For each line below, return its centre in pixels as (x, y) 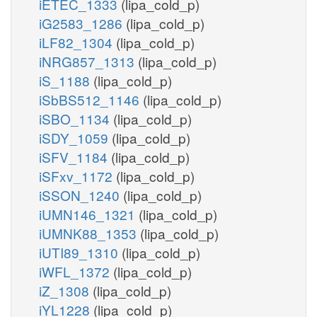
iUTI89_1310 (80, 252)
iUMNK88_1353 (90, 233)
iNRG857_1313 (88, 61)
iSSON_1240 (81, 195)
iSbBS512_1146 (91, 99)
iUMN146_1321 (89, 214)
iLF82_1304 (77, 42)
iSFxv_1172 (77, 175)
